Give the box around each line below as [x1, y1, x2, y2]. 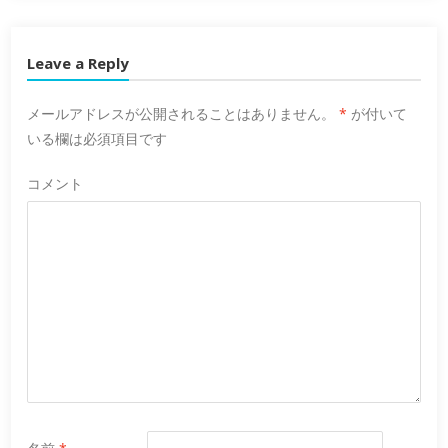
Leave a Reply [27, 53, 130, 74]
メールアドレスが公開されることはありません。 [27, 104, 336, 124]
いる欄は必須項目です [27, 129, 168, 149]
